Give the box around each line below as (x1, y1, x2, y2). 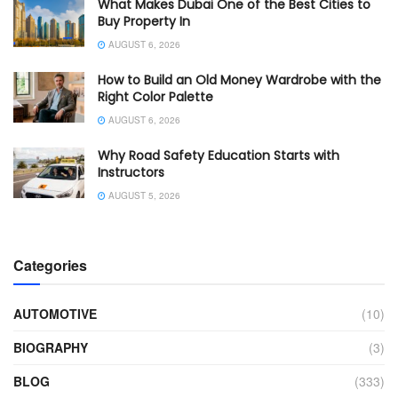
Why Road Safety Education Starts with (98, 147, 339, 165)
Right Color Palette (98, 88, 213, 107)
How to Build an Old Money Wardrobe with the (98, 71, 381, 90)
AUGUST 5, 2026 (106, 189, 180, 203)
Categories (13, 255, 87, 276)
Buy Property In (98, 12, 190, 31)
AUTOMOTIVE (13, 305, 97, 323)
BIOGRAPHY (13, 338, 88, 357)
